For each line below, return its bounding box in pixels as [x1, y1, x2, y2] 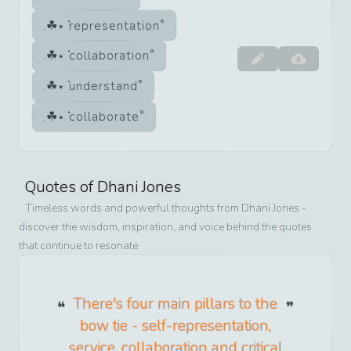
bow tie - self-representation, [80, 316, 271, 337]
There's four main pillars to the [74, 294, 277, 315]
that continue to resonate [19, 238, 138, 254]
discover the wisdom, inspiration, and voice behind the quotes [19, 219, 312, 235]
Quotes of [25, 176, 97, 198]
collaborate [68, 108, 139, 126]
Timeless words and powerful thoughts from [25, 201, 241, 216]
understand [68, 78, 138, 96]
